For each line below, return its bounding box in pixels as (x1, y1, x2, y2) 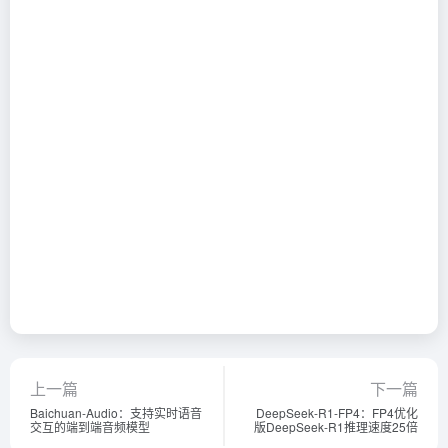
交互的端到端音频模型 (30, 418, 150, 436)
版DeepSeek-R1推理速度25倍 (254, 418, 418, 436)
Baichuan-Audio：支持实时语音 (30, 404, 202, 422)
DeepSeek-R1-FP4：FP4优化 (256, 404, 418, 422)
